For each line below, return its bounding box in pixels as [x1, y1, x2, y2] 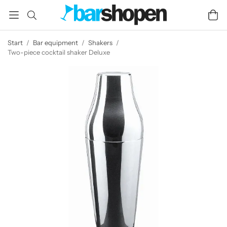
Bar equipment [33, 39, 78, 47]
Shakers [88, 39, 112, 47]
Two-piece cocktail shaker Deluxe [8, 48, 110, 56]
